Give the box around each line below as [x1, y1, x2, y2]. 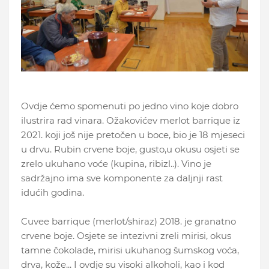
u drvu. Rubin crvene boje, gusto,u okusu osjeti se [21, 143, 240, 155]
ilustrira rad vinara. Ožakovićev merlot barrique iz [21, 114, 240, 126]
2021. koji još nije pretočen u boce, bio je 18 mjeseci [21, 128, 245, 141]
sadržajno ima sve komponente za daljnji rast [21, 172, 223, 184]
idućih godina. [21, 186, 84, 198]
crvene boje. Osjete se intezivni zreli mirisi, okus [21, 229, 231, 241]
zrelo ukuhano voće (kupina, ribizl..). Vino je [21, 157, 211, 169]
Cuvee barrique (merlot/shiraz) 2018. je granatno [21, 215, 236, 227]
